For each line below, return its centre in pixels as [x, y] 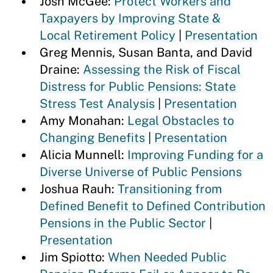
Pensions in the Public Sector [123, 223]
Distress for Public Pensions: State [138, 87]
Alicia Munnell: [83, 155]
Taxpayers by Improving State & [130, 18]
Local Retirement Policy [108, 35]
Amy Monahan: [83, 121]
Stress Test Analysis [97, 104]
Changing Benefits [92, 138]
